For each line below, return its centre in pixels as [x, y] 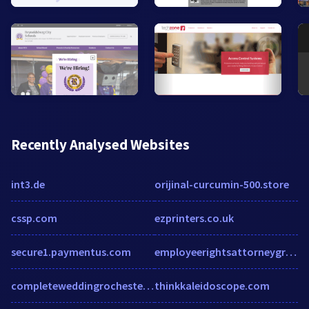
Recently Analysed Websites [100, 145]
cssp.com [34, 218]
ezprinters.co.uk [194, 218]
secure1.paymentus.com [71, 252]
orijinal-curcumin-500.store [222, 185]
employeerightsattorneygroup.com [291, 252]
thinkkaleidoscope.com [212, 286]
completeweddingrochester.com [148, 286]
